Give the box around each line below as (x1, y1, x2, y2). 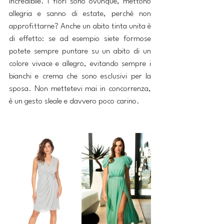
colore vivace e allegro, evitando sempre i (9, 60, 151, 68)
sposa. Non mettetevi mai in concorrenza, (9, 85, 151, 93)
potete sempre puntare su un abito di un (9, 47, 151, 56)
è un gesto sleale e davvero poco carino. (9, 97, 139, 106)
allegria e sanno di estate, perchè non (9, 10, 151, 18)
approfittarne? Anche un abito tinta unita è (9, 22, 151, 31)
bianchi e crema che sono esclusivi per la (9, 72, 151, 81)
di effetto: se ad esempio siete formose (9, 35, 151, 43)
